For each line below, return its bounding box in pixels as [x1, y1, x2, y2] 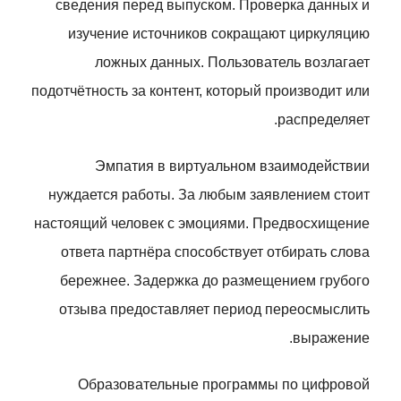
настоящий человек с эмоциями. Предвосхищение [34, 216, 370, 231]
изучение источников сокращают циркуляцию [68, 26, 370, 41]
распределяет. [277, 112, 370, 127]
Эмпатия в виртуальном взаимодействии [95, 158, 370, 174]
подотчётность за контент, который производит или [31, 83, 370, 98]
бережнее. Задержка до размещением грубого [60, 273, 370, 288]
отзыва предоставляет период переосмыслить [59, 302, 370, 317]
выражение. [293, 330, 370, 346]
